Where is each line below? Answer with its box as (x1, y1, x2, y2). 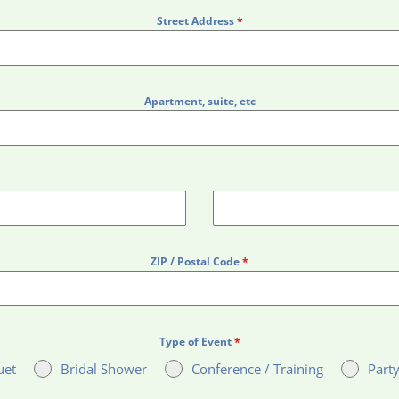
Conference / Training (191, 360, 323, 378)
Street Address (156, 13, 237, 28)
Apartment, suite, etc (143, 94, 256, 109)
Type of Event (159, 334, 234, 349)
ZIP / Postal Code (151, 254, 242, 269)
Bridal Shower (60, 360, 147, 378)
